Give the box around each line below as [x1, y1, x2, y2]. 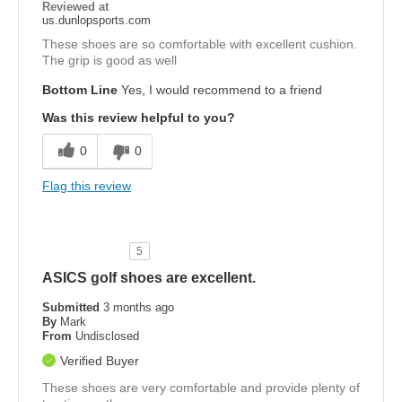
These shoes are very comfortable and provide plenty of [42, 380, 360, 395]
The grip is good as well [42, 52, 177, 67]
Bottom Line [42, 82, 118, 97]
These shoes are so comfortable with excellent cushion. [42, 36, 357, 51]
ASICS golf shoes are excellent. [42, 269, 256, 285]
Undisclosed [75, 328, 139, 343]
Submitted [42, 300, 103, 314]
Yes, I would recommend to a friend [118, 82, 322, 97]
